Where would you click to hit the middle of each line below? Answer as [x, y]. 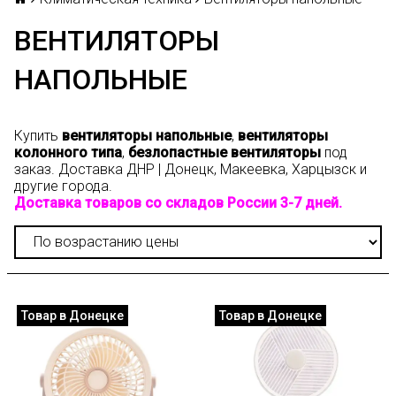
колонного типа [68, 152]
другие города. [63, 186]
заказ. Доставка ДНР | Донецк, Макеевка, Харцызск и [190, 169]
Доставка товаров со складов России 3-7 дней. [178, 203]
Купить [38, 136]
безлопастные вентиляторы [225, 152]
